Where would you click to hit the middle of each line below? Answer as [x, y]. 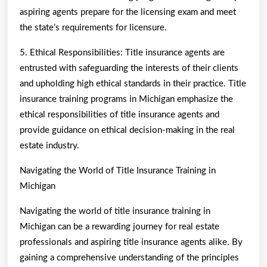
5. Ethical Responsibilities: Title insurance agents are [122, 52]
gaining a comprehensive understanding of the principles [129, 257]
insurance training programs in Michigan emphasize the [126, 99]
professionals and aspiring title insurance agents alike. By [131, 242]
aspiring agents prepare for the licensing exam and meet [128, 12]
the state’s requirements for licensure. [93, 27]
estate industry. [49, 145]
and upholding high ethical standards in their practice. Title [133, 83]
